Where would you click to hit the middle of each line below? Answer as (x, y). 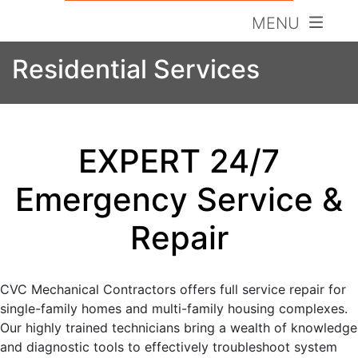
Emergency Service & (179, 199)
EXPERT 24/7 (179, 161)
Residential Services (136, 69)
